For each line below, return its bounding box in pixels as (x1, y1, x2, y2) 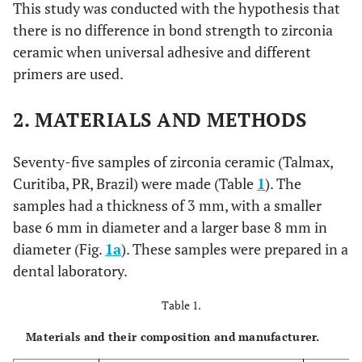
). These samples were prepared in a (121, 239, 348, 259)
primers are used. (13, 64, 124, 83)
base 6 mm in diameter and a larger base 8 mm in (13, 217, 327, 237)
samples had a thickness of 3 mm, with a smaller (13, 196, 322, 215)
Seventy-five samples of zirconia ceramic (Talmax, (13, 152, 333, 171)
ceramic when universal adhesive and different (13, 42, 311, 61)
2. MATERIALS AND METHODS (13, 107, 307, 133)
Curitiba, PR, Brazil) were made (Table (13, 174, 257, 193)
